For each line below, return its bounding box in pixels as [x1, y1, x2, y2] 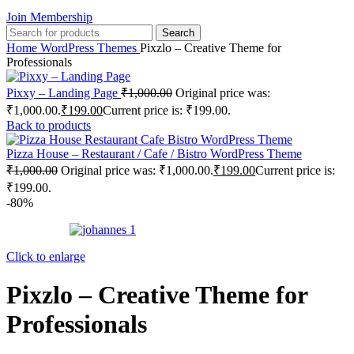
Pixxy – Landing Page [6, 86, 121, 100]
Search [162, 27, 194, 39]
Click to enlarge [6, 250, 85, 263]
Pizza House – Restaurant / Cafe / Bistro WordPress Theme [6, 147, 302, 160]
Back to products [6, 119, 91, 132]
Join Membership [6, 10, 92, 24]
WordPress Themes [40, 41, 140, 55]
